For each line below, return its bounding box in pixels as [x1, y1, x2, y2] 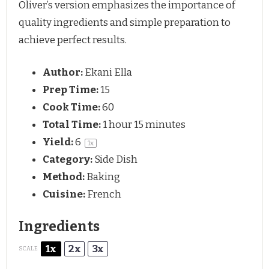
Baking [86, 171, 120, 184]
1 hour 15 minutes [103, 118, 186, 131]
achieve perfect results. [19, 33, 127, 46]
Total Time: [43, 118, 101, 131]
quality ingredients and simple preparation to [19, 16, 231, 29]
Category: [43, 153, 92, 166]
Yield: [43, 136, 73, 149]
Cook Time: [43, 101, 100, 114]
